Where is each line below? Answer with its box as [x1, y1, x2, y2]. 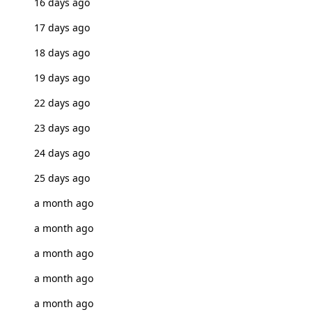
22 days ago [33, 96, 90, 109]
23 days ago [33, 121, 90, 134]
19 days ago [33, 71, 90, 84]
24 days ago [33, 146, 90, 159]
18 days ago [33, 46, 90, 59]
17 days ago [33, 21, 90, 34]
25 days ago [33, 171, 90, 185]
